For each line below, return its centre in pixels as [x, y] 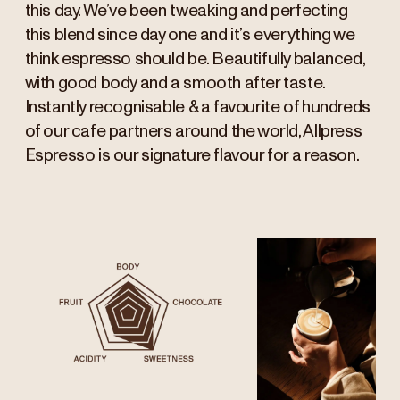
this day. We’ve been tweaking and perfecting [186, 12]
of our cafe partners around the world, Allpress [193, 132]
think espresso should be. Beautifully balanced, [195, 60]
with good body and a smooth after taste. [175, 84]
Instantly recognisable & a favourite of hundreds [197, 108]
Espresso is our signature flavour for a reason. [192, 156]
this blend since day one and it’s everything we [190, 36]
